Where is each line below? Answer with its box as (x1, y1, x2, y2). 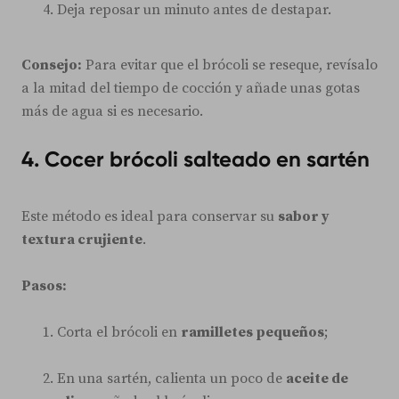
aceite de (286, 369, 348, 387)
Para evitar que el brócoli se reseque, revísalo (82, 55, 378, 74)
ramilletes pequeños (181, 322, 324, 341)
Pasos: (21, 276, 67, 295)
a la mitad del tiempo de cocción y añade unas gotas (21, 78, 360, 97)
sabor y (278, 207, 330, 225)
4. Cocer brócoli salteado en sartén (21, 145, 370, 172)
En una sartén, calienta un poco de (57, 369, 286, 387)
